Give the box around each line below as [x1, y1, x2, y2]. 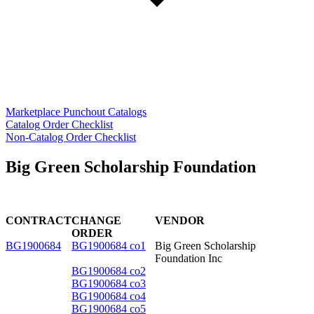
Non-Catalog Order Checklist [6, 130, 136, 143]
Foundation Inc [155, 252, 222, 264]
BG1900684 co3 [71, 277, 146, 289]
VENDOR [155, 214, 205, 226]
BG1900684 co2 [71, 264, 146, 277]
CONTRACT [6, 214, 71, 226]
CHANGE [71, 214, 121, 226]
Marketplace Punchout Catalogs [6, 105, 146, 118]
